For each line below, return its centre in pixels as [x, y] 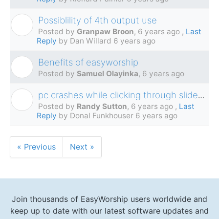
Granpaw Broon [105, 32]
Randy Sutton [102, 107]
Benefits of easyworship [88, 62]
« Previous [36, 147]
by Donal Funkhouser [96, 116]
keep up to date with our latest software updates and [109, 210]
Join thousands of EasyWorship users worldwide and [109, 199]
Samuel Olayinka [108, 74]
